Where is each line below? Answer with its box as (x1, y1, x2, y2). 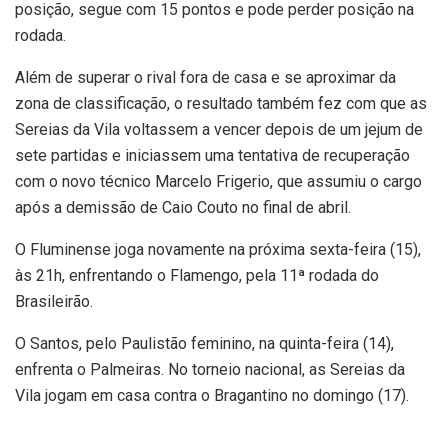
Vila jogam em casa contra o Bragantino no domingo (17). (15, 385, 409, 405)
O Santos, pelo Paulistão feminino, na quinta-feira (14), (15, 333, 394, 353)
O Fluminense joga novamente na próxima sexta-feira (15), (15, 239, 421, 259)
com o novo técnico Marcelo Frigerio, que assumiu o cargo (15, 171, 422, 191)
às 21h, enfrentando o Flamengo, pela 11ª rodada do (15, 265, 379, 285)
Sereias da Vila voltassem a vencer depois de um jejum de (15, 119, 423, 139)
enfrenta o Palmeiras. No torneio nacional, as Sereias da (15, 359, 405, 379)
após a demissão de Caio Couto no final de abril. (15, 197, 351, 217)
